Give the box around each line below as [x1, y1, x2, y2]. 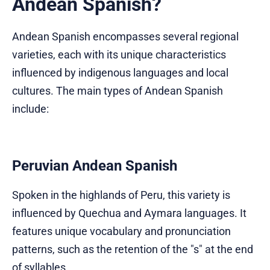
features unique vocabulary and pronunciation [12, 225, 231, 238]
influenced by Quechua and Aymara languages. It [12, 207, 246, 220]
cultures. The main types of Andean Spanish [12, 84, 223, 98]
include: [12, 102, 49, 116]
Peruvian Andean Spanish [12, 157, 177, 175]
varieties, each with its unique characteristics [12, 48, 226, 61]
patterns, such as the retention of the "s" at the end [12, 243, 253, 256]
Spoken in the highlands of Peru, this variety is [12, 189, 230, 202]
